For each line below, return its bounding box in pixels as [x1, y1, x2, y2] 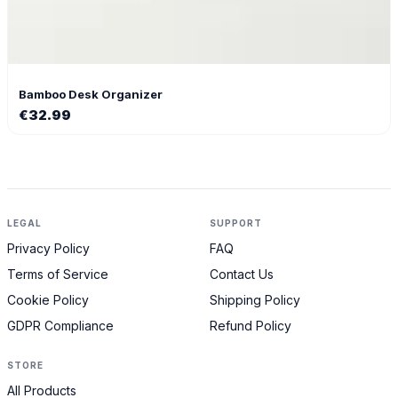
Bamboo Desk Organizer [19, 86, 163, 101]
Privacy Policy [7, 240, 90, 256]
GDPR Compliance [7, 317, 114, 333]
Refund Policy [210, 317, 291, 333]
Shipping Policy [210, 291, 300, 307]
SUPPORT [210, 217, 262, 228]
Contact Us [210, 266, 274, 282]
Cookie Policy [7, 291, 89, 307]
